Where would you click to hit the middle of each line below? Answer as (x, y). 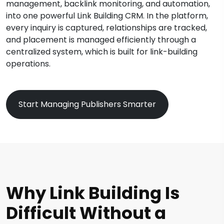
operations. (30, 63)
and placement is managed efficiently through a (101, 39)
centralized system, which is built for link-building (102, 51)
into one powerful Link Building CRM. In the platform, (107, 15)
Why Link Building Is (93, 193)
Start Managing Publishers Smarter (87, 104)
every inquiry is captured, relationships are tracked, (106, 27)
